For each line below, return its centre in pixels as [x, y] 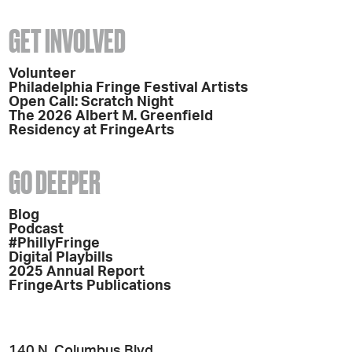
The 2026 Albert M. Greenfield [113, 116]
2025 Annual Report [77, 271]
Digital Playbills [61, 257]
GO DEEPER [55, 182]
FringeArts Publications [90, 286]
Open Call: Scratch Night [92, 102]
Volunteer [43, 73]
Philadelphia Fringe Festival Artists [129, 88]
